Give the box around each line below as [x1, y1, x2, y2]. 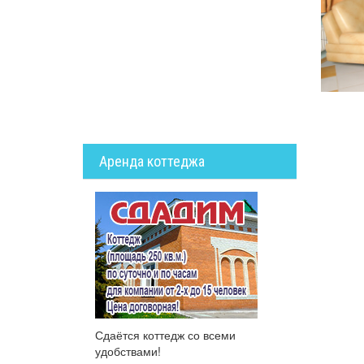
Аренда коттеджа [99, 153, 205, 170]
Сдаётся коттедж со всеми [95, 327, 236, 343]
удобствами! [95, 343, 161, 359]
